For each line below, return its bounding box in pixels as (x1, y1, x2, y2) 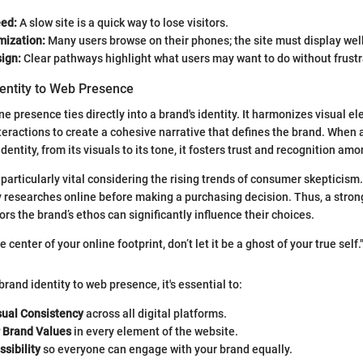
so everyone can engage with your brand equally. (41, 342, 293, 356)
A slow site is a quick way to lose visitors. (17, 15, 228, 29)
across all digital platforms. (83, 306, 227, 320)
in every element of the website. (71, 324, 238, 338)
